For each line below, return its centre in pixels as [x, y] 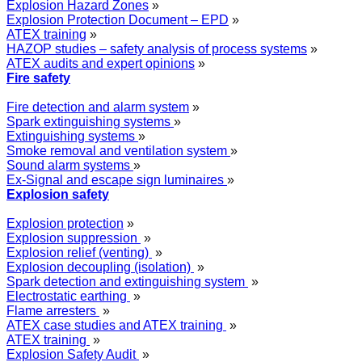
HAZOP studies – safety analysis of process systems [157, 49]
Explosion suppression [74, 238]
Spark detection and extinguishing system [127, 282]
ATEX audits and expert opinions [101, 63]
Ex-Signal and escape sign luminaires [117, 180]
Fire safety [38, 78]
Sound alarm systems [70, 165]
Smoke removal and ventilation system [118, 151]
